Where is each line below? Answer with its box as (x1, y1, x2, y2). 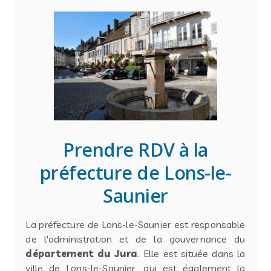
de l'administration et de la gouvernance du (25, 233, 246, 246)
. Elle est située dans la (137, 247, 246, 260)
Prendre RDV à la (63, 137, 208, 162)
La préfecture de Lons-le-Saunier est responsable (25, 218, 246, 231)
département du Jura (25, 247, 138, 260)
